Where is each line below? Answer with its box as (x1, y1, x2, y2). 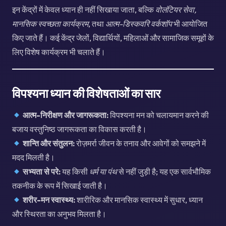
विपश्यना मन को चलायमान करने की (108, 109, 209, 120)
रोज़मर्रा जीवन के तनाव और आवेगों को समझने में (75, 138, 206, 148)
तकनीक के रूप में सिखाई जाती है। (12, 180, 107, 191)
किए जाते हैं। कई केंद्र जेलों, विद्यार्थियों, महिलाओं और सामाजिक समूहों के (12, 32, 214, 43)
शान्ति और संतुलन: (23, 138, 75, 148)
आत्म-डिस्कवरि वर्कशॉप (105, 18, 172, 29)
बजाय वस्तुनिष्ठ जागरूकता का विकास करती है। (12, 124, 147, 134)
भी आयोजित (172, 18, 207, 29)
